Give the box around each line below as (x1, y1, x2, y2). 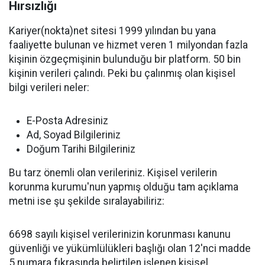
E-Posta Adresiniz (27, 115, 108, 127)
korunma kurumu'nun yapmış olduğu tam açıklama (9, 181, 238, 193)
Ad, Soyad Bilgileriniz (27, 129, 121, 141)
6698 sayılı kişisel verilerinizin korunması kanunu (9, 228, 231, 240)
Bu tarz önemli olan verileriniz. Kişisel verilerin (9, 167, 217, 179)
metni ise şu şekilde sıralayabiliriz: (9, 195, 164, 207)
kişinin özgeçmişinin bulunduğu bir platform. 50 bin (9, 53, 241, 65)
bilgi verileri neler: (9, 82, 89, 93)
